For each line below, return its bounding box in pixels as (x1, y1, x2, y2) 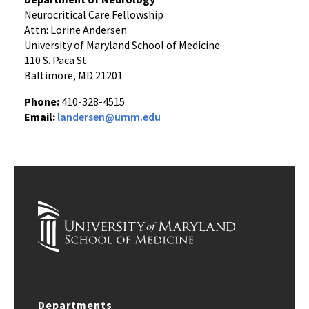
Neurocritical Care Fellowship (24, 8, 163, 22)
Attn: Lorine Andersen (24, 23, 127, 37)
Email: (24, 110, 55, 124)
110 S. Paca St (24, 53, 87, 68)
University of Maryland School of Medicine (24, 38, 220, 52)
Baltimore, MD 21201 (24, 68, 123, 83)
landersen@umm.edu (57, 110, 161, 124)
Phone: (24, 94, 59, 109)
